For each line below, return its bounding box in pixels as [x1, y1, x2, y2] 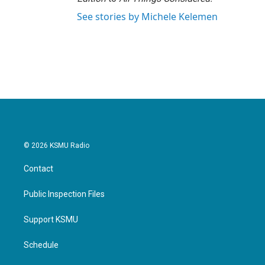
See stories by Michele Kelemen [77, 10, 218, 23]
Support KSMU [24, 215, 78, 224]
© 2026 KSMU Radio [24, 141, 89, 150]
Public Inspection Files [24, 189, 105, 199]
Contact [24, 164, 53, 173]
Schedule [24, 240, 59, 250]
